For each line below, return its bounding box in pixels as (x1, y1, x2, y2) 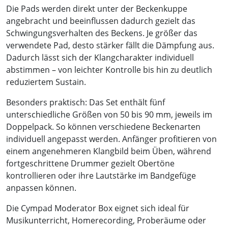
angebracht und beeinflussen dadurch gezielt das (6, 15, 195, 26)
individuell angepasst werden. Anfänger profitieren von (6, 133, 217, 145)
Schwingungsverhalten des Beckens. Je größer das (6, 27, 197, 39)
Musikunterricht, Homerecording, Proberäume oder (6, 214, 206, 226)
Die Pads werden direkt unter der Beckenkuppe (6, 3, 187, 14)
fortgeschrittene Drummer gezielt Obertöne (6, 157, 175, 169)
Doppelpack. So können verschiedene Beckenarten (6, 121, 201, 132)
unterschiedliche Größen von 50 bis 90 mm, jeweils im (6, 108, 212, 120)
